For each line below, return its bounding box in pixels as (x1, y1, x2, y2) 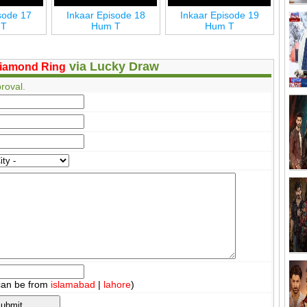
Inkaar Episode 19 (180, 9, 259, 21)
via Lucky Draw (66, 59, 160, 73)
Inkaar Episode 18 (66, 9, 145, 21)
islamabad (50, 278, 95, 290)
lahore (103, 278, 131, 290)
